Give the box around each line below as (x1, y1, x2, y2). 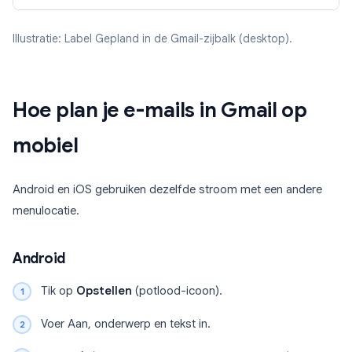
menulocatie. (13, 203, 79, 218)
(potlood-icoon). (132, 284, 222, 299)
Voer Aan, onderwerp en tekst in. (41, 317, 211, 332)
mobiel (13, 133, 79, 159)
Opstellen (76, 284, 132, 299)
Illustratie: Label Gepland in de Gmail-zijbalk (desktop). (13, 31, 292, 46)
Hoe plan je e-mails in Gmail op (13, 97, 307, 123)
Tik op (41, 284, 76, 299)
